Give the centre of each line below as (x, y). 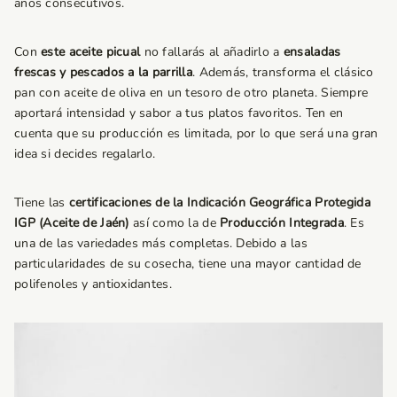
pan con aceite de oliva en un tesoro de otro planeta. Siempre (191, 92)
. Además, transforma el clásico (283, 72)
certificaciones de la (128, 202)
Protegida (343, 202)
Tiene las (40, 202)
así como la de (174, 222)
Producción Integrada (282, 222)
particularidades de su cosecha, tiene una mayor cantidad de (188, 263)
